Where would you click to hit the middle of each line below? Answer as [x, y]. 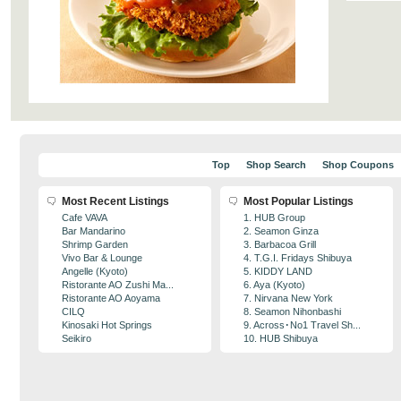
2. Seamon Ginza [281, 231]
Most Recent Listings [115, 201]
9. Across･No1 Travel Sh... [302, 325]
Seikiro [77, 338]
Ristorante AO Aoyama [111, 298]
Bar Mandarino [94, 231]
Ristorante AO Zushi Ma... [118, 285]
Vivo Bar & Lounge [102, 258]
